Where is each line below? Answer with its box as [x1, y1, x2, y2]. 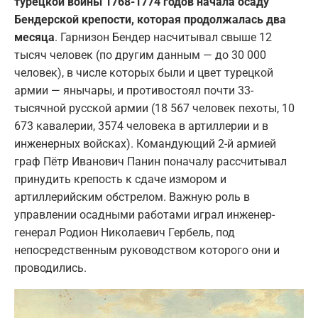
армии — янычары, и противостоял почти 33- [14, 83, 253, 97]
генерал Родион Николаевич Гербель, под [14, 225, 235, 239]
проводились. [14, 261, 87, 275]
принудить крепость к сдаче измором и [14, 172, 226, 186]
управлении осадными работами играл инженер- [14, 207, 275, 221]
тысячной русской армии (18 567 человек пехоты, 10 [14, 101, 295, 115]
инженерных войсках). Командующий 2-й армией [14, 136, 276, 150]
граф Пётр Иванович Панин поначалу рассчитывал [14, 154, 287, 168]
